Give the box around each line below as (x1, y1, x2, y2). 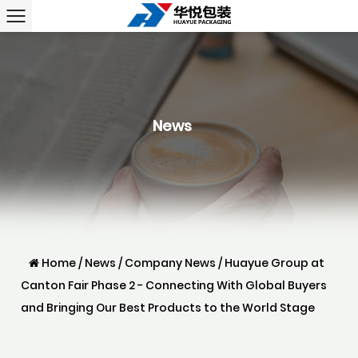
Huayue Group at (225, 255, 325, 271)
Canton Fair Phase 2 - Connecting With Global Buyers (21, 277, 328, 293)
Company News (125, 255, 217, 271)
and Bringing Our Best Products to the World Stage (21, 300, 316, 316)
